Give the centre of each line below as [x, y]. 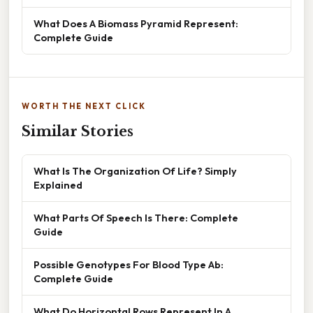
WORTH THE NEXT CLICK [84, 107]
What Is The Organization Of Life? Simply [135, 171]
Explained [58, 185]
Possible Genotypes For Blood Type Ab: [129, 265]
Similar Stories [78, 132]
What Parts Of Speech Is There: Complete [136, 218]
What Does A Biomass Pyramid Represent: [136, 24]
